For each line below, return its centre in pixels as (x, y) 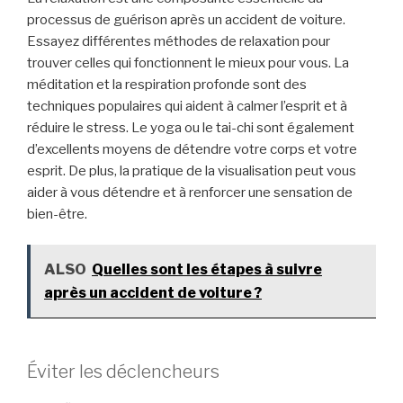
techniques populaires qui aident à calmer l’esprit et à (187, 106)
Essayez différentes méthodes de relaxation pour (179, 41)
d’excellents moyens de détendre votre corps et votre (192, 149)
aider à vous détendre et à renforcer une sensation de (190, 192)
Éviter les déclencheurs (123, 372)
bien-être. (57, 214)
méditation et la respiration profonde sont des (167, 84)
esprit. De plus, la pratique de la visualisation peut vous (192, 170)
